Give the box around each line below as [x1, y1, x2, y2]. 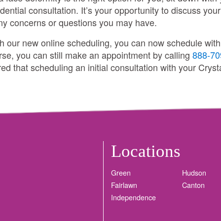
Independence [111, 191, 156, 202]
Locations [111, 141, 181, 161]
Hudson [182, 167, 206, 178]
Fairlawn [111, 179, 137, 190]
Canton [182, 179, 205, 190]
